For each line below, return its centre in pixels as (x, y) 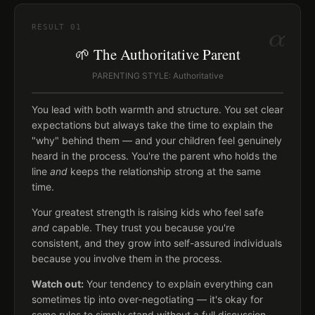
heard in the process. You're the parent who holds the (154, 156)
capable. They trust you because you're (142, 227)
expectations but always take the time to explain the (152, 125)
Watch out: (58, 284)
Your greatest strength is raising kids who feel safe (148, 212)
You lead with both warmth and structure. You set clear (157, 109)
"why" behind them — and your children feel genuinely (157, 140)
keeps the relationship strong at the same (164, 171)
